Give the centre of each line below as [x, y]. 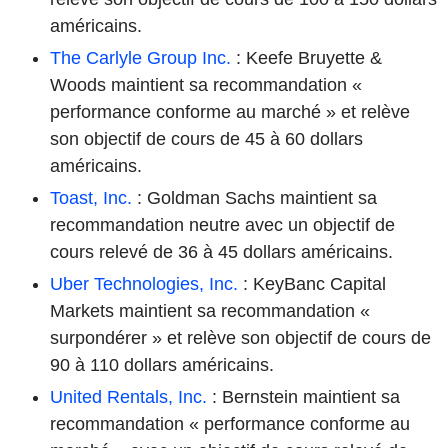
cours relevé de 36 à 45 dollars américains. [221, 251]
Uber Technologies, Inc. [144, 283]
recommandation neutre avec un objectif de [222, 224]
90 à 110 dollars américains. [162, 364]
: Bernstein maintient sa [303, 396]
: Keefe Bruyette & [306, 57]
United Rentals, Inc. [128, 396]
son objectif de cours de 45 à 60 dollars [206, 138]
